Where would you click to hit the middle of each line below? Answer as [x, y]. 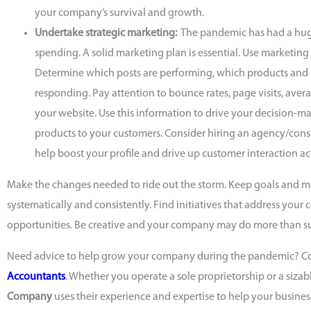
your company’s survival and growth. [119, 14]
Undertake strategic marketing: [107, 34]
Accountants [36, 277]
